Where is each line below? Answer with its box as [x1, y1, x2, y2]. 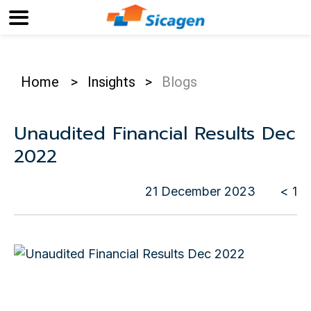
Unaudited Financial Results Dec [14, 120, 296, 147]
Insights [87, 74, 135, 90]
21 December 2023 [145, 184, 255, 199]
